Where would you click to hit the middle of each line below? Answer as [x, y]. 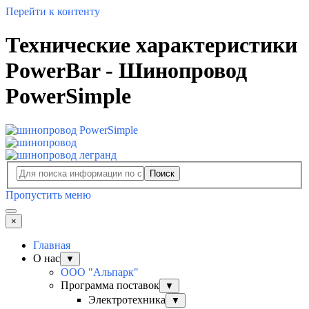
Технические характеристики [151, 45]
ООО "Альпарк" [100, 272]
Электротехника [127, 300]
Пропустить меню [48, 195]
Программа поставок [110, 286]
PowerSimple [68, 96]
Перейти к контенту [53, 11]
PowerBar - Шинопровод [126, 71]
